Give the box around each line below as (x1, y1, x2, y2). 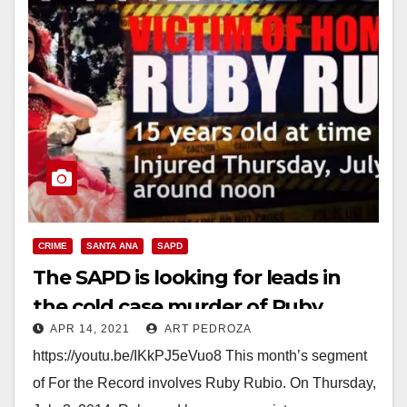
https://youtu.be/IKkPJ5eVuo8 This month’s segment (33, 347, 367, 363)
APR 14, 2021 (50, 322, 130, 335)
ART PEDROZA (162, 322, 252, 335)
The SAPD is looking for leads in (33, 264, 341, 290)
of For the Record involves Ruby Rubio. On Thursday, (33, 374, 376, 391)
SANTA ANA (86, 240, 138, 251)
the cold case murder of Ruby (33, 293, 323, 319)
